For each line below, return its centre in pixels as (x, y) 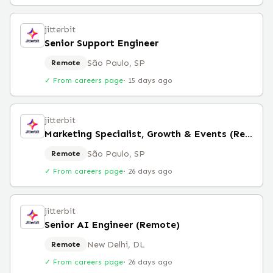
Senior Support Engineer (101, 43)
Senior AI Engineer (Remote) (112, 225)
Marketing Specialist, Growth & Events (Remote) (249, 134)
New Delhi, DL (116, 244)
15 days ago (150, 80)
